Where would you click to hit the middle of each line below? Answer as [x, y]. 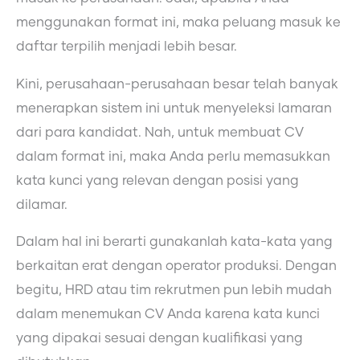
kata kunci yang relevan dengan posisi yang [157, 180]
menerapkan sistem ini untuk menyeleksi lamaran [174, 108]
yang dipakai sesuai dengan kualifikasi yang [160, 339]
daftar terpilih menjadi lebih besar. [127, 47]
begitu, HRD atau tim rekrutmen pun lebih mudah [174, 290]
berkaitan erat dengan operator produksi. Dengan [176, 266]
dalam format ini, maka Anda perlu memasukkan [173, 156]
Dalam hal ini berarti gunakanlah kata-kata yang [174, 242]
